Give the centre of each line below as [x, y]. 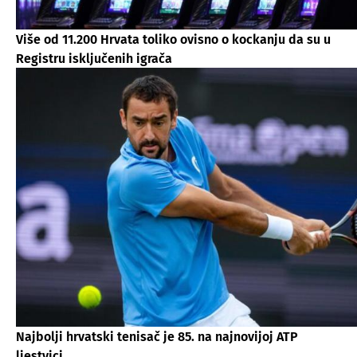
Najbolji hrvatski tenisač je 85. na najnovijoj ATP [157, 336]
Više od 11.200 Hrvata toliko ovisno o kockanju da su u [173, 39]
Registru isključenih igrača [94, 58]
